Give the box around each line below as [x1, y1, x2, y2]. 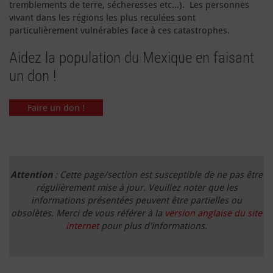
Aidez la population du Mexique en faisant [9, 48, 254, 66]
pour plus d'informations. [99, 219, 207, 232]
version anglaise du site [165, 206, 262, 219]
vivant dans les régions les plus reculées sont [9, 10, 196, 23]
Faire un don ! [27, 101, 85, 113]
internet [66, 219, 99, 232]
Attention [10, 168, 55, 181]
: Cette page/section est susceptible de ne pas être [55, 168, 263, 180]
